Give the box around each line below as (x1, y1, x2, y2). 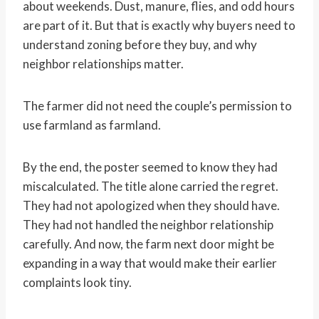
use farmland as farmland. (23, 117, 161, 133)
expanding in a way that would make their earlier (23, 256, 277, 271)
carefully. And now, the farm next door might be (23, 236, 274, 252)
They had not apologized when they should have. (23, 198, 280, 214)
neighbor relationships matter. (23, 56, 184, 72)
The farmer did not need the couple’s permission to (23, 98, 292, 114)
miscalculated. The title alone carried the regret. (23, 179, 278, 194)
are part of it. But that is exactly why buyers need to (23, 18, 296, 33)
